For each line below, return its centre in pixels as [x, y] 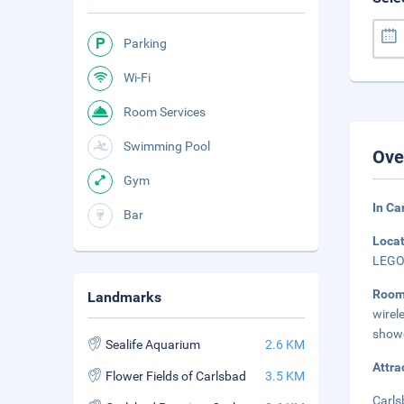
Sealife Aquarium [153, 344]
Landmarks [124, 297]
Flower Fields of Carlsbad [176, 376]
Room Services [165, 112]
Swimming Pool [167, 146]
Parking [145, 43]
